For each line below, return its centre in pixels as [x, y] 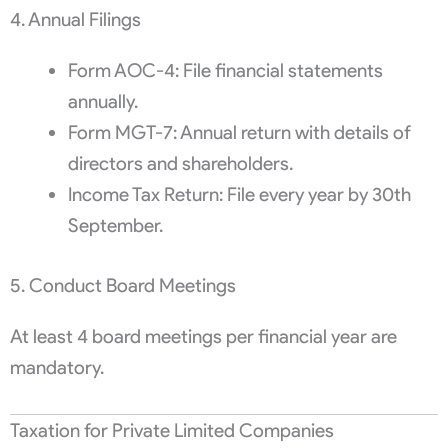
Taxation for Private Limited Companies [172, 431]
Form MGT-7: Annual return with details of [239, 133]
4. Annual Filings [75, 20]
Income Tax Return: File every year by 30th [239, 195]
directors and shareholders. [180, 164]
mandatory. [57, 368]
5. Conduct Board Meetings [123, 286]
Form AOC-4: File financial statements [225, 71]
